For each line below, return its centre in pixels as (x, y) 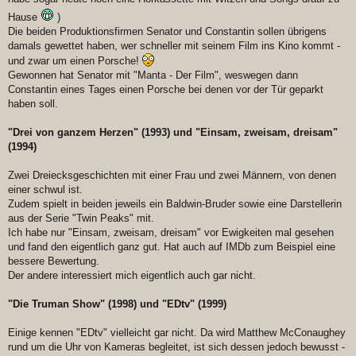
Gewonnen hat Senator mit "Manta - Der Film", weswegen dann (153, 75)
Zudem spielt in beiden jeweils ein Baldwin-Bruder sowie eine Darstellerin (175, 204)
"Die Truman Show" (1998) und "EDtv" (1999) (117, 304)
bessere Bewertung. (54, 261)
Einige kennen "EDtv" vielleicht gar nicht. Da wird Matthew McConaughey (177, 333)
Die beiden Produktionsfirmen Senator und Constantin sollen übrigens (167, 32)
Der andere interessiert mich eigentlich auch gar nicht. (132, 276)
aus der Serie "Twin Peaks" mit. (81, 219)
